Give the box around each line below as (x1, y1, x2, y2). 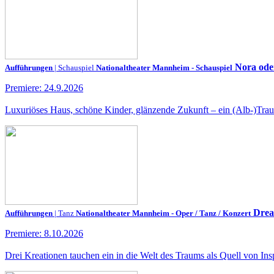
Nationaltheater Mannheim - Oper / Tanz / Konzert (76, 209, 251, 218)
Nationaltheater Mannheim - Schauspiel (96, 63, 232, 72)
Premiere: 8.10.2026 (5, 228, 83, 239)
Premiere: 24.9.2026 (5, 83, 83, 93)
